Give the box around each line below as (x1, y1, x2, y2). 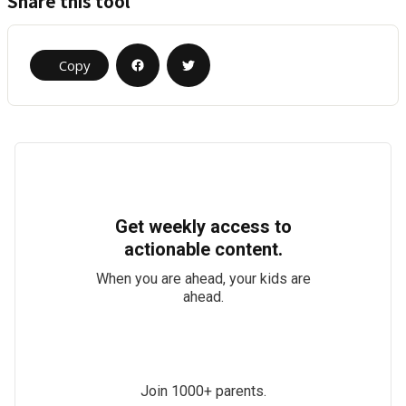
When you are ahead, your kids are (95, 270, 311, 287)
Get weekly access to (114, 216, 292, 237)
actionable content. (123, 238, 283, 260)
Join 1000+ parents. (140, 382, 266, 400)
